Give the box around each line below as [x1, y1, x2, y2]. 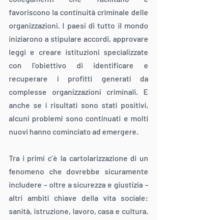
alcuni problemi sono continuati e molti [9, 113, 148, 123]
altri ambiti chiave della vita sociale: [9, 193, 148, 203]
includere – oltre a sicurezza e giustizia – [9, 180, 148, 190]
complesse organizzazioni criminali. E [9, 87, 148, 97]
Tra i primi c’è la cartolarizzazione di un [9, 153, 148, 163]
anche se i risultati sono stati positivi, [9, 100, 148, 110]
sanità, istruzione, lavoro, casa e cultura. [9, 206, 148, 216]
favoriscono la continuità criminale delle [9, 7, 148, 17]
